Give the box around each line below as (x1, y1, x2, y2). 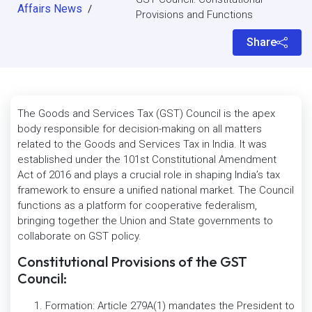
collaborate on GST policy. (17, 230, 141, 242)
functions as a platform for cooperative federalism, (17, 199, 257, 212)
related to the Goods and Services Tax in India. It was (17, 138, 267, 150)
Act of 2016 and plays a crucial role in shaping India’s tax (17, 169, 280, 181)
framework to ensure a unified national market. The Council (17, 184, 294, 196)
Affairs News (17, 2, 85, 15)
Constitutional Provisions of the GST (17, 253, 247, 271)
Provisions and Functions (136, 8, 253, 21)
